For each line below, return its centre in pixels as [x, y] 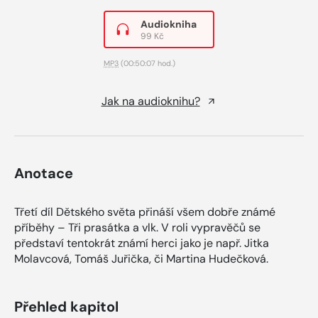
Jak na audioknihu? [150, 101]
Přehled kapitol [66, 306]
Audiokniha [169, 24]
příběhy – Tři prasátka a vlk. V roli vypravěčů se [137, 227]
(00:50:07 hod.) [147, 63]
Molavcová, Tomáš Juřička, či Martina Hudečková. [141, 258]
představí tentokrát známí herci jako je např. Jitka [142, 243]
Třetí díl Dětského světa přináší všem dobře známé [145, 212]
